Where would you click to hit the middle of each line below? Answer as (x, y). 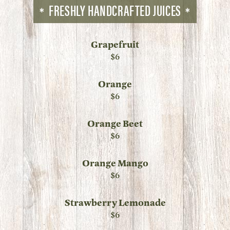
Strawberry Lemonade (115, 203)
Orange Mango (115, 163)
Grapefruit (115, 44)
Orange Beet (115, 123)
